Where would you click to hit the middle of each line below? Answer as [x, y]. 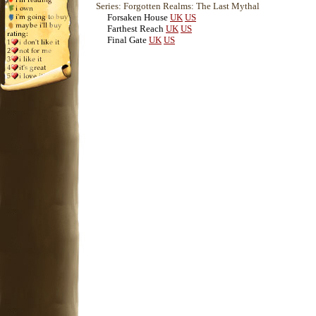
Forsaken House [138, 17]
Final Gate [127, 40]
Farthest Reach [135, 29]
